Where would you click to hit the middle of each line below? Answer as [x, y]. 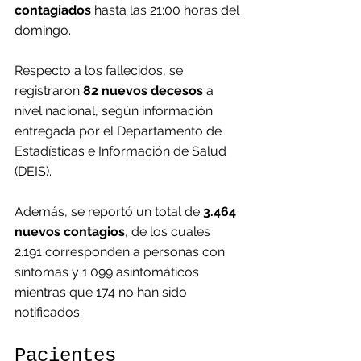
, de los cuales [169, 232]
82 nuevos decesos [143, 91]
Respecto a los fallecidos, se [100, 71]
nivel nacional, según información [115, 111]
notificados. [48, 312]
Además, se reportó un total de [109, 212]
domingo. [43, 30]
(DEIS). [33, 171]
